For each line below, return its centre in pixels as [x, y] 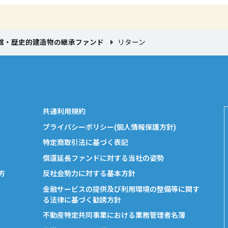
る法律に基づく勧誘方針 [82, 200]
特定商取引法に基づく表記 [86, 143]
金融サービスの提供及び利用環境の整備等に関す [121, 189]
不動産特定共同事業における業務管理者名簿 [114, 216]
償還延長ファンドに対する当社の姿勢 [104, 158]
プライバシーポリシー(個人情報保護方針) [110, 127]
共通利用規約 [64, 112]
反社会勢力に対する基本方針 [89, 174]
